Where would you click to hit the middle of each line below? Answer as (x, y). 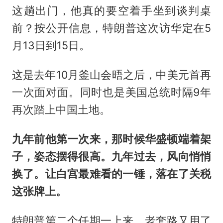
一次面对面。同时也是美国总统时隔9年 (111, 92)
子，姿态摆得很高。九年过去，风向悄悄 (111, 157)
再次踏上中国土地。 (61, 110)
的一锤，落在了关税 (162, 174)
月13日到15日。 (51, 46)
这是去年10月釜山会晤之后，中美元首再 (111, 75)
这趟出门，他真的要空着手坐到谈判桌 (111, 11)
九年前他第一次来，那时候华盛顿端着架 (111, 139)
